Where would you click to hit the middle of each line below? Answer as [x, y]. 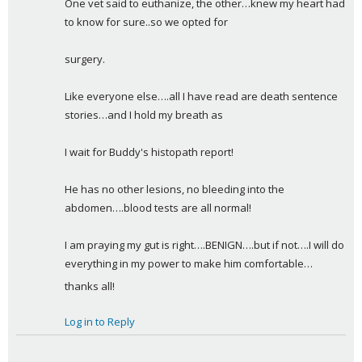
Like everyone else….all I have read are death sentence [201, 96]
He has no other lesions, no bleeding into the [175, 189]
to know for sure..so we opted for [146, 21]
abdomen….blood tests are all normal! [158, 207]
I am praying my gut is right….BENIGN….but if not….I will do [204, 244]
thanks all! [90, 286]
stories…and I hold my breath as [144, 114]
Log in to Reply [100, 321]
